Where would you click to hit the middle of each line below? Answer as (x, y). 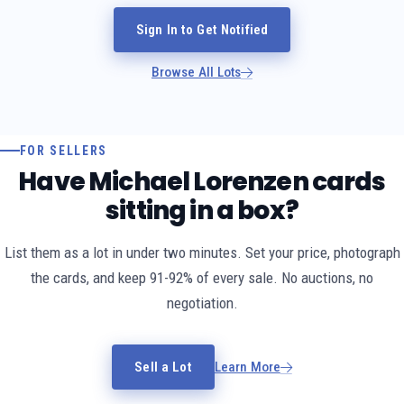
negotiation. (202, 303)
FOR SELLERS (64, 151)
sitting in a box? (202, 211)
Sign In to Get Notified (202, 30)
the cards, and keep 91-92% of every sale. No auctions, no (202, 278)
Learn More (247, 367)
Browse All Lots (196, 73)
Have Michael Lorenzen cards (202, 182)
